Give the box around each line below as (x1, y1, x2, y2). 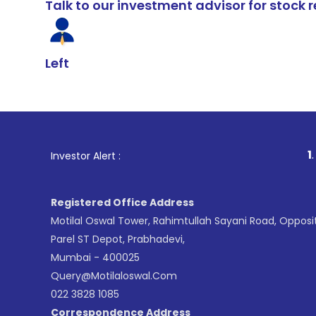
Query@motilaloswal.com (51, 269, 177, 283)
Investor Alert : (51, 149, 121, 163)
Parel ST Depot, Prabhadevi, (51, 232, 185, 246)
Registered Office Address (51, 195, 194, 209)
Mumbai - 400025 (51, 250, 140, 265)
